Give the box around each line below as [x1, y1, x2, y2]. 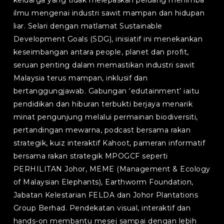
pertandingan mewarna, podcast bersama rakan [13, 125, 191, 134]
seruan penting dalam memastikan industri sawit [13, 60, 195, 69]
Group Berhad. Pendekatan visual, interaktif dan [13, 203, 191, 212]
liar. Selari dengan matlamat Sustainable [13, 21, 162, 30]
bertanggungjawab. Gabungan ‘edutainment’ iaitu [13, 86, 199, 95]
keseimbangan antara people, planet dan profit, [13, 47, 189, 56]
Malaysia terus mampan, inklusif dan [13, 73, 148, 82]
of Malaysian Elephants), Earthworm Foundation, [13, 177, 193, 186]
